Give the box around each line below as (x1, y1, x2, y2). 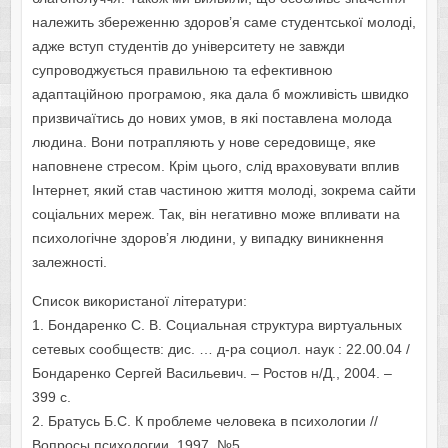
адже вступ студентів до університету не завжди (31, 38, 345, 55)
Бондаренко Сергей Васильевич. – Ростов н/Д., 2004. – (31, 365, 392, 382)
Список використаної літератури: (31, 293, 247, 310)
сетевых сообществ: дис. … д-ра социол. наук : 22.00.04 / (31, 341, 410, 358)
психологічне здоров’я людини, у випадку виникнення (31, 230, 384, 247)
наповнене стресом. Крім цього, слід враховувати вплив (31, 158, 399, 175)
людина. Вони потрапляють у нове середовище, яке (31, 134, 376, 151)
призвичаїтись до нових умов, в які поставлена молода (31, 110, 392, 127)
